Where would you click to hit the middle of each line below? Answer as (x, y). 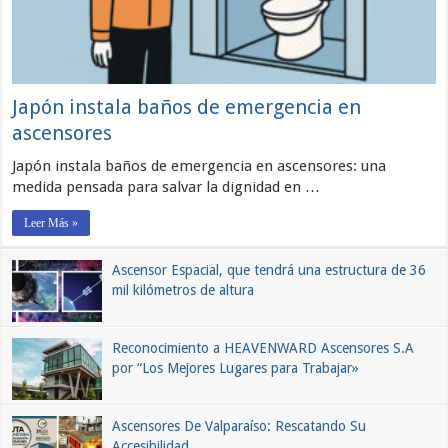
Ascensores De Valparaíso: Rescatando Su (239, 426)
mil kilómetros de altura (183, 290)
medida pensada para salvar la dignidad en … (166, 187)
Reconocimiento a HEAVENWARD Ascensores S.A (263, 348)
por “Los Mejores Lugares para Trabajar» (236, 368)
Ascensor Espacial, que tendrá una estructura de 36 (269, 270)
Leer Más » (51, 223)
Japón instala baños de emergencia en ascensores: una (199, 166)
